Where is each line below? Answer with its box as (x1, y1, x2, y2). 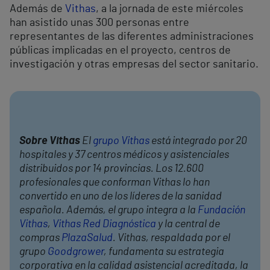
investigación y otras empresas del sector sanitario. (10, 59, 259, 71)
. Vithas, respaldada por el (113, 233, 230, 244)
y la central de (156, 219, 220, 230)
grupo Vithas (93, 136, 149, 147)
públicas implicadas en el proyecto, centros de (10, 45, 231, 57)
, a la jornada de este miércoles (96, 4, 243, 15)
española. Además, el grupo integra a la (19, 205, 198, 216)
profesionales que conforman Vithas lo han (19, 177, 210, 189)
